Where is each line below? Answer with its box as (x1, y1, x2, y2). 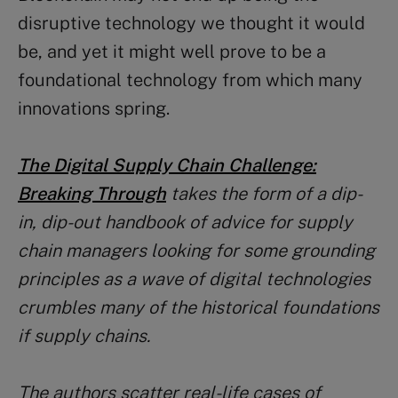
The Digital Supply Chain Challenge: (18, 154, 316, 176)
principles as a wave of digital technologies (18, 267, 370, 290)
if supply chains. (18, 324, 150, 346)
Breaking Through (18, 182, 166, 204)
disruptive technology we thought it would (18, 12, 365, 34)
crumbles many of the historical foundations (18, 296, 379, 318)
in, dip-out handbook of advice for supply (18, 211, 353, 233)
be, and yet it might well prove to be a (18, 40, 326, 62)
